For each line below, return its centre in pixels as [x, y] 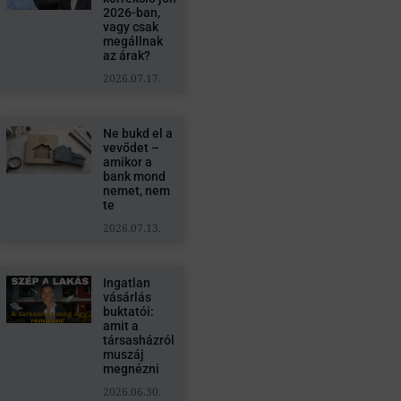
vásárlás [127, 297]
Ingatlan [126, 283]
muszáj [123, 354]
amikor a [127, 162]
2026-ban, [131, 13]
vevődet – [131, 148]
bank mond [134, 176]
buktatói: [128, 311]
